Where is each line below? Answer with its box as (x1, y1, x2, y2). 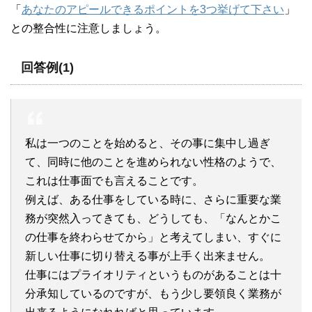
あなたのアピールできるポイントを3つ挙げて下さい (22, 3, 284, 15)
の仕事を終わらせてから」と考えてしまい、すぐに (25, 231, 281, 243)
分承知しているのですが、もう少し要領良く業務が (25, 287, 281, 299)
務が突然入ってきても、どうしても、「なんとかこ (25, 212, 281, 224)
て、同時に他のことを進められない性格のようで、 (25, 155, 281, 168)
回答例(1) (21, 60, 74, 75)
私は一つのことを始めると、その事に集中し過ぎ (25, 136, 270, 149)
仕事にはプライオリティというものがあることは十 (25, 268, 281, 281)
